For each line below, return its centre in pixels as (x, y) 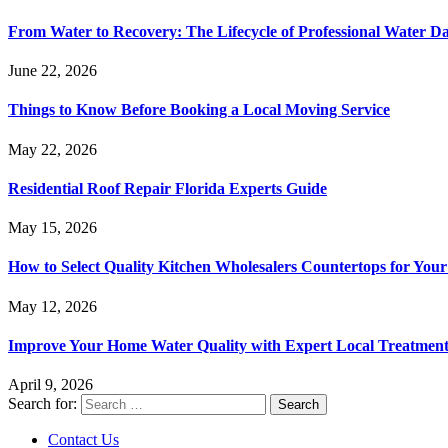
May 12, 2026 (52, 306)
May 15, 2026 (52, 228)
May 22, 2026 (52, 149)
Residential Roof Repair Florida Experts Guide (167, 188)
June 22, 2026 (52, 70)
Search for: (42, 404)
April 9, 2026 (50, 385)
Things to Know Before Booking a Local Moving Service (199, 110)
